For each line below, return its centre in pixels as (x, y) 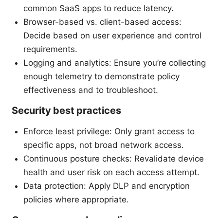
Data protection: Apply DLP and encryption (107, 186)
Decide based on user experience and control (112, 35)
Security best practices (66, 110)
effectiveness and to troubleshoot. (91, 90)
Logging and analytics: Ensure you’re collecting (115, 63)
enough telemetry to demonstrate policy (101, 76)
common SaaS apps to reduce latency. (99, 8)
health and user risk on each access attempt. (111, 172)
